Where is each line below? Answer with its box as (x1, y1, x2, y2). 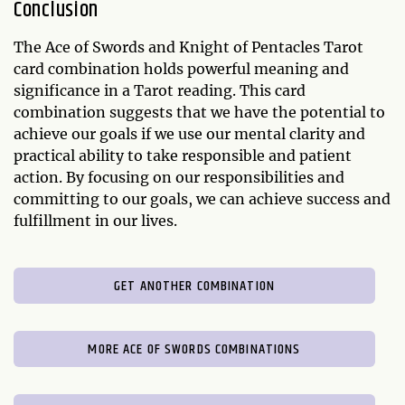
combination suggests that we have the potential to (14, 102, 385, 121)
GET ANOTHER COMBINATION (114, 274, 275, 297)
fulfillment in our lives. (14, 211, 177, 230)
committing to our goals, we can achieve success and (14, 189, 391, 208)
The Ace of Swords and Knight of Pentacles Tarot (14, 37, 363, 56)
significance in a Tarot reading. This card (14, 80, 306, 99)
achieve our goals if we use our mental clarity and (14, 124, 365, 143)
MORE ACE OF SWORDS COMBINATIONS (88, 337, 301, 361)
